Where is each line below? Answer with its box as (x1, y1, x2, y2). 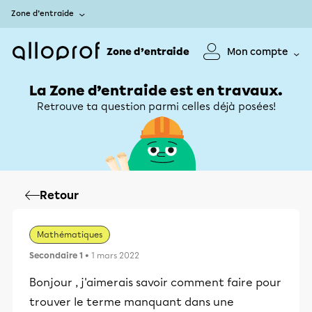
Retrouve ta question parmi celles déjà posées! (36, 100, 276, 113)
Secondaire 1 (29, 251, 83, 260)
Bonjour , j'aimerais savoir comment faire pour (29, 276, 281, 289)
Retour (40, 189, 79, 202)
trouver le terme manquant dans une (29, 295, 234, 309)
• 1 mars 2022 (83, 251, 139, 260)
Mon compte (227, 45, 288, 58)
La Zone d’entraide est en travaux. (29, 82, 283, 99)
